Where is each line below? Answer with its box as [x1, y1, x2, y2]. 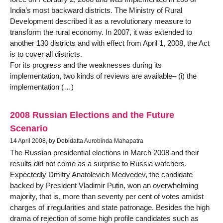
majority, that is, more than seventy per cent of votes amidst [10, 192, 204, 201]
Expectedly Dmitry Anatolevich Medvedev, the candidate [10, 170, 193, 179]
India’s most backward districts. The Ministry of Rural [10, 6, 182, 15]
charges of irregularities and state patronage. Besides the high [10, 203, 210, 212]
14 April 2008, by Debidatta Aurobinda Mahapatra [10, 137, 143, 144]
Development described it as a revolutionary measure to [10, 17, 191, 26]
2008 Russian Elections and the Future [10, 109, 174, 120]
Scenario [10, 122, 48, 133]
